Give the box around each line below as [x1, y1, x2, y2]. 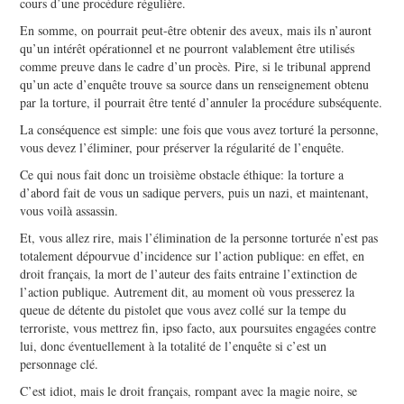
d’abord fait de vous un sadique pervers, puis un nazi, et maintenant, [20, 183, 370, 201]
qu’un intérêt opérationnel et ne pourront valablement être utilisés [20, 39, 355, 57]
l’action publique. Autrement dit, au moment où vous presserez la [20, 282, 355, 300]
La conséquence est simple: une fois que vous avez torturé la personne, [20, 120, 380, 138]
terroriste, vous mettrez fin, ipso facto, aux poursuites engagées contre [20, 318, 377, 336]
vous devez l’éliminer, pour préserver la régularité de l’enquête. [20, 138, 345, 156]
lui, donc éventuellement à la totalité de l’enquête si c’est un [20, 336, 327, 354]
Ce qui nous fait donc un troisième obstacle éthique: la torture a [20, 165, 344, 183]
